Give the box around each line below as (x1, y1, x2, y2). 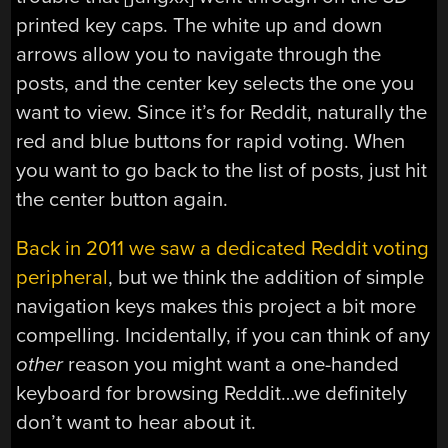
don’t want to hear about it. (16, 410, 257, 436)
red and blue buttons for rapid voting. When (16, 128, 406, 154)
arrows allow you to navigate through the (16, 41, 382, 67)
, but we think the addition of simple (108, 265, 425, 291)
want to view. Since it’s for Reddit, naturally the (16, 99, 428, 125)
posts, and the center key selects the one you (16, 70, 415, 96)
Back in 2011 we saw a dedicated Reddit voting (16, 236, 430, 262)
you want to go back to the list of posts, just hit (16, 157, 428, 183)
